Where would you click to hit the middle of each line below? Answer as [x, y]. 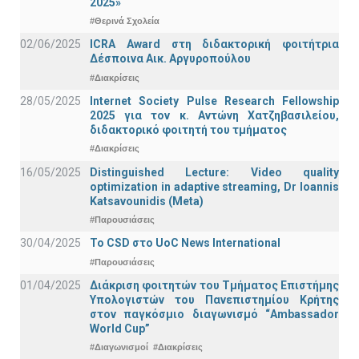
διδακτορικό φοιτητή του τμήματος [188, 129]
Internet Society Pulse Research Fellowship [214, 101]
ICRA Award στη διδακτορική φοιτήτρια [214, 44]
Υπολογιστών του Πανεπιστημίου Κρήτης [214, 299]
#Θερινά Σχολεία [125, 21]
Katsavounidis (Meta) [147, 201]
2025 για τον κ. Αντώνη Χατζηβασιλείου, [214, 115]
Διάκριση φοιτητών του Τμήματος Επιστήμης [214, 285]
